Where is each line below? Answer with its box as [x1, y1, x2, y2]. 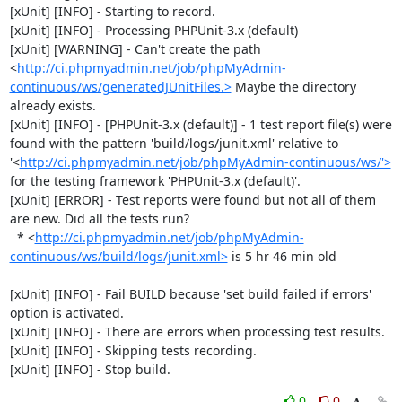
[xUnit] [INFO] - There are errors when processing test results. [9, 322, 385, 340]
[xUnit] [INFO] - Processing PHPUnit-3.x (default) [9, 21, 298, 39]
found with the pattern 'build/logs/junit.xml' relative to [9, 134, 338, 152]
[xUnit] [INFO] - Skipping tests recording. [9, 341, 257, 359]
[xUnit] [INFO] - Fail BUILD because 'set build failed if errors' [9, 284, 371, 302]
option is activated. [9, 303, 124, 321]
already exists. [9, 96, 96, 114]
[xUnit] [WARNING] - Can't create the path [9, 39, 261, 57]
